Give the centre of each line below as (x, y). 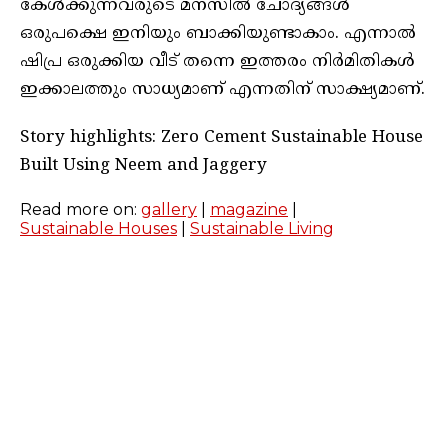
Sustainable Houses (98, 228)
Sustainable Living (262, 228)
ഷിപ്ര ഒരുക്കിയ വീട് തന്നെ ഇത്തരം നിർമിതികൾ (217, 61)
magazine (249, 209)
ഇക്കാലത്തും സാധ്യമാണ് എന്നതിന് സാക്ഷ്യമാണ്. (222, 89)
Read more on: (80, 209)
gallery (169, 209)
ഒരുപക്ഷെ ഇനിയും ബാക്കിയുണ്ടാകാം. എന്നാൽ (218, 33)
